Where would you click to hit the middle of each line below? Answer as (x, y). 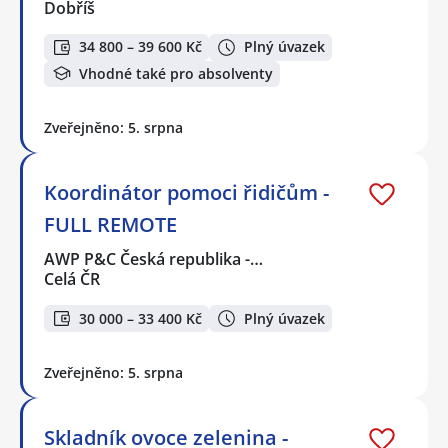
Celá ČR (72, 279)
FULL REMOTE (110, 225)
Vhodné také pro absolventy (176, 73)
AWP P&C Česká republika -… (154, 259)
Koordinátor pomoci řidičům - (186, 193)
